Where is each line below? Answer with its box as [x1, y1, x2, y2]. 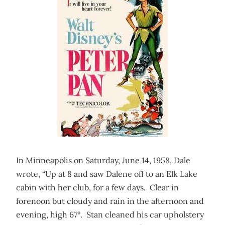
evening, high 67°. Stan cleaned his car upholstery [16, 209, 204, 219]
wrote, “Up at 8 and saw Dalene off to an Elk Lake [16, 169, 197, 179]
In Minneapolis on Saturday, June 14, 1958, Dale [16, 155, 190, 165]
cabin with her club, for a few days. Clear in [16, 182, 179, 192]
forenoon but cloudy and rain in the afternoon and [16, 196, 204, 206]
